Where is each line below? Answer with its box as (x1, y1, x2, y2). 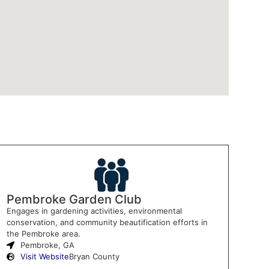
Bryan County (69, 251, 120, 261)
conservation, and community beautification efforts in (7, 217, 208, 227)
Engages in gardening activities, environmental (7, 205, 183, 216)
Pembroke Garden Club (7, 192, 142, 207)
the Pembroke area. (7, 228, 81, 238)
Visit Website (20, 251, 70, 261)
